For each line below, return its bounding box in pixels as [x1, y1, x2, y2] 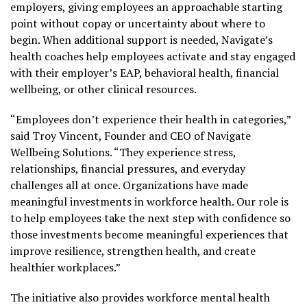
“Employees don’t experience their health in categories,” [10, 112, 291, 127]
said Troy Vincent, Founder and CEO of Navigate [10, 128, 251, 143]
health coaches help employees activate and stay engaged [10, 49, 295, 64]
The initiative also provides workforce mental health [10, 290, 270, 305]
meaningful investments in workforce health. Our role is [10, 194, 288, 209]
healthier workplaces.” [10, 260, 121, 275]
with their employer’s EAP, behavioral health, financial [10, 65, 279, 80]
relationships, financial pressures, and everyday [10, 161, 245, 176]
